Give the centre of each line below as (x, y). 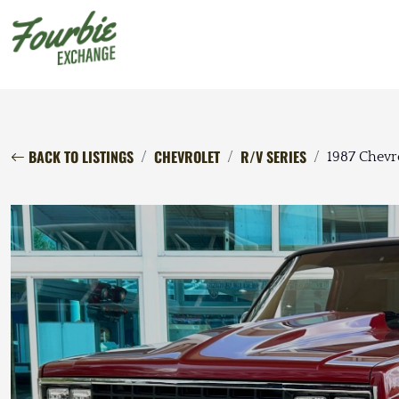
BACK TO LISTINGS (79, 157)
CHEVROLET (187, 157)
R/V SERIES (273, 157)
